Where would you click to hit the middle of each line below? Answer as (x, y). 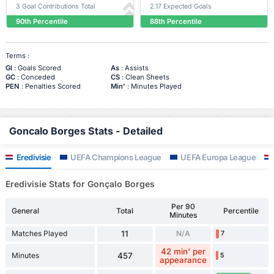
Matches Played (39, 234)
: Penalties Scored (50, 86)
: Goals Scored (36, 68)
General (25, 210)
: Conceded (35, 77)
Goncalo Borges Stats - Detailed (86, 131)
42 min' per (183, 251)
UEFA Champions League (115, 157)
